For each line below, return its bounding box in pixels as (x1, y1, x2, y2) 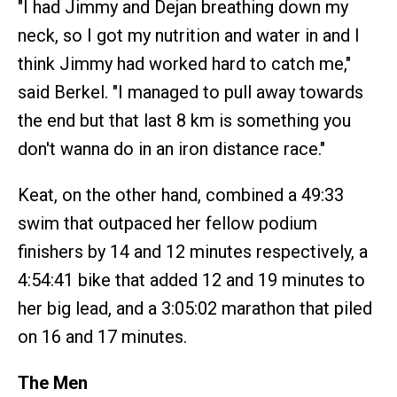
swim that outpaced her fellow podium (18, 213, 317, 234)
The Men (18, 372, 88, 393)
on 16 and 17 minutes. (18, 326, 187, 347)
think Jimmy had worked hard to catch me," (18, 53, 351, 74)
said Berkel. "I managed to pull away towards (18, 82, 363, 103)
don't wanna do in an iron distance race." (18, 138, 325, 160)
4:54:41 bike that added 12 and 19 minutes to (18, 269, 365, 291)
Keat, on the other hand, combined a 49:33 (18, 184, 344, 206)
